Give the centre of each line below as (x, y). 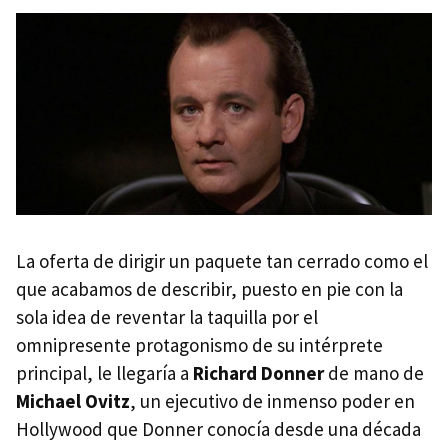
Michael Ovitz (73, 401)
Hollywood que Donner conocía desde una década (218, 429)
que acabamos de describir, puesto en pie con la (209, 289)
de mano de (374, 373)
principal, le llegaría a (104, 373)
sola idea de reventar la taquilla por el (167, 317)
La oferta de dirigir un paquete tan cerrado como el (222, 261)
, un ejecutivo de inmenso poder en (272, 401)
